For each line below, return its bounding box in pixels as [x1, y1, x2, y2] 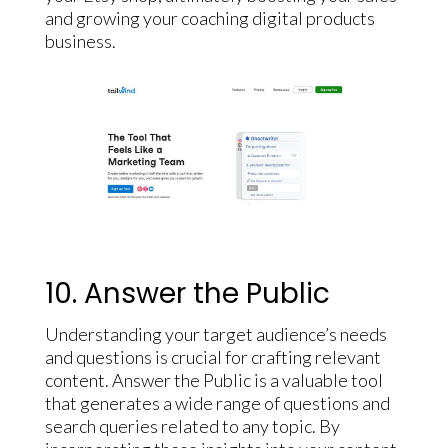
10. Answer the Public [44, 274, 330, 314]
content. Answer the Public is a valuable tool [44, 369, 383, 392]
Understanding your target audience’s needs [44, 323, 387, 346]
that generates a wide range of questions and [44, 392, 390, 415]
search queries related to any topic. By [44, 415, 340, 438]
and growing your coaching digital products [44, 6, 375, 29]
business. [44, 29, 116, 52]
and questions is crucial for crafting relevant [44, 346, 381, 369]
